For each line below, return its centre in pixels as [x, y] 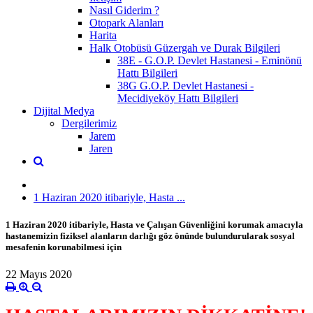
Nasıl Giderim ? [124, 10]
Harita [103, 35]
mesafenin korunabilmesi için [64, 247]
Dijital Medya [64, 110]
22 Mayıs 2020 [39, 275]
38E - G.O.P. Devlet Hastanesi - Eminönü [210, 60]
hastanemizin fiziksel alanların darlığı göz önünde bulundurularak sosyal [150, 235]
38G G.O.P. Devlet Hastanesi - [185, 85]
